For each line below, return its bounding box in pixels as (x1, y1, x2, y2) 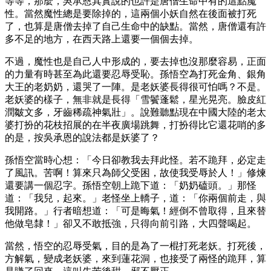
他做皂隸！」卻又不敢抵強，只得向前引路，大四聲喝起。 (5, 218, 256, 229)
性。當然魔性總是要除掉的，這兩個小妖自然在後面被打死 (5, 8, 256, 19)
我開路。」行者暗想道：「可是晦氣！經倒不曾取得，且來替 (5, 205, 266, 216)
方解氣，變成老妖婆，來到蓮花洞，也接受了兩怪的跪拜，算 (5, 253, 266, 264)
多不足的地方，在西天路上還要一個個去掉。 (5, 33, 198, 44)
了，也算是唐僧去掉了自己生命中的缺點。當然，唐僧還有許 (5, 21, 266, 31)
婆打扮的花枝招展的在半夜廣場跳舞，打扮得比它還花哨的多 (5, 119, 266, 130)
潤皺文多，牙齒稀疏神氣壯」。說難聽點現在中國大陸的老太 (5, 106, 266, 117)
